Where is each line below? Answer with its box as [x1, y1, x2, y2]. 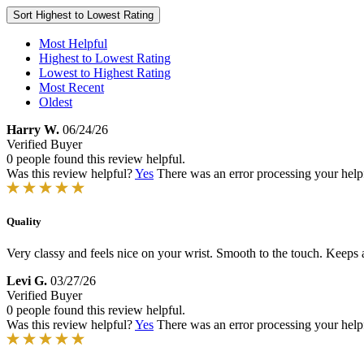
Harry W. [6, 123, 59, 136]
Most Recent [39, 80, 104, 94]
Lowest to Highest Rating [39, 66, 171, 80]
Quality [6, 215, 41, 228]
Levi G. [6, 274, 47, 288]
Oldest [39, 95, 72, 109]
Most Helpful [39, 37, 107, 50]
